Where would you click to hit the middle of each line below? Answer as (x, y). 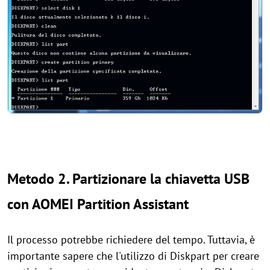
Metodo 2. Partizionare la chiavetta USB (128, 179)
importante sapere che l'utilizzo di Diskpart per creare (133, 256)
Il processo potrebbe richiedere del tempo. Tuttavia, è (131, 240)
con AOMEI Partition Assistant (98, 204)
